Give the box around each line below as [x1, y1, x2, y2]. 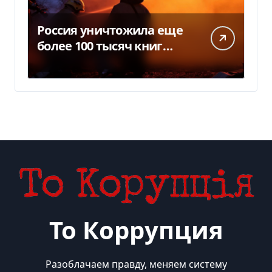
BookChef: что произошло [37, 53, 189, 70]
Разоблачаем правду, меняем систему [45, 257, 227, 271]
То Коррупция [49, 212, 223, 246]
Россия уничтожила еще [37, 21, 183, 38]
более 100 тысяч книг [37, 37, 163, 54]
